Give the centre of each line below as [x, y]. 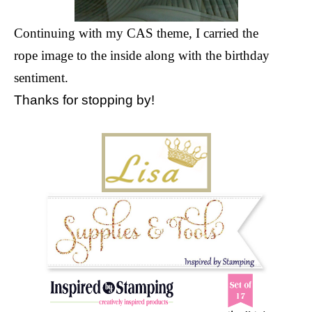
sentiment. [41, 77]
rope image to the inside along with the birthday [142, 55]
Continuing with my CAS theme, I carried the [136, 33]
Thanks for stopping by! [84, 100]
